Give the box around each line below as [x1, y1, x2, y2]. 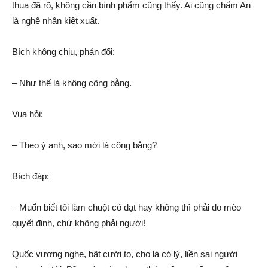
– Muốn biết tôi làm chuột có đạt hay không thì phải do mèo [12, 202, 241, 212]
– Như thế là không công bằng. [12, 78, 132, 88]
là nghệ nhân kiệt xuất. [12, 16, 99, 26]
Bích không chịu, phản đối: [12, 47, 115, 57]
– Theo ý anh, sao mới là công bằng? [12, 140, 157, 150]
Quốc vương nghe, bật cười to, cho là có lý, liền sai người [12, 249, 237, 259]
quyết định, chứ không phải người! [12, 218, 145, 228]
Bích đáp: [12, 171, 49, 181]
